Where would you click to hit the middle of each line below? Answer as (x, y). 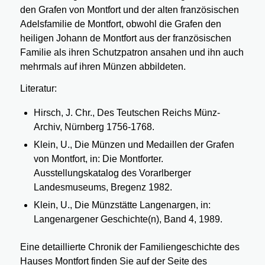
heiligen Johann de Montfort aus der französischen (125, 38)
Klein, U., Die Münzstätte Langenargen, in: (122, 205)
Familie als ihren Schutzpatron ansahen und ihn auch (132, 52)
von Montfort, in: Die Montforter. (98, 159)
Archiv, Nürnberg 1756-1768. (94, 127)
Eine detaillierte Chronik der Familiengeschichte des (130, 247)
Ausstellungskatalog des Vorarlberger (112, 173)
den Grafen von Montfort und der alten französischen (129, 9)
